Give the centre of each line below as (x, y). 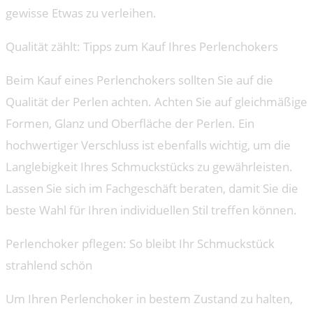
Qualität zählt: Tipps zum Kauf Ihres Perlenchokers (142, 47)
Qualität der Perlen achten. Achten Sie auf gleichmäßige (156, 102)
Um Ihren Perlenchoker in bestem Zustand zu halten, (149, 299)
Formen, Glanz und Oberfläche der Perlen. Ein (130, 124)
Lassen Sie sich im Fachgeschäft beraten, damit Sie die (152, 189)
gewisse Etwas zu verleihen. (81, 13)
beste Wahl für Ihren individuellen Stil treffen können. (151, 210)
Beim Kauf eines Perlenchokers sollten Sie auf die (139, 80)
